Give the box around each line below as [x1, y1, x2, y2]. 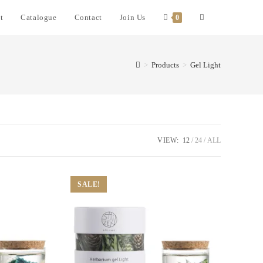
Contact [74, 13, 102, 22]
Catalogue [21, 13, 57, 22]
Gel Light [190, 60, 221, 69]
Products [151, 60, 179, 69]
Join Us [119, 13, 146, 22]
